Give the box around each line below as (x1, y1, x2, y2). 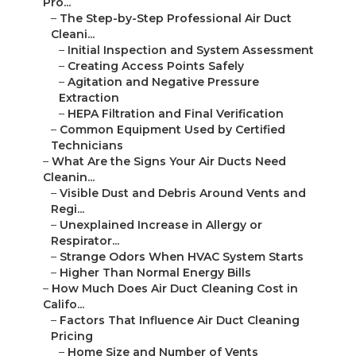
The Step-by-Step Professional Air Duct (60, 11, 292, 26)
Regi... (51, 202, 84, 217)
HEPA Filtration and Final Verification (68, 106, 284, 122)
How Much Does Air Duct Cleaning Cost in (52, 281, 298, 296)
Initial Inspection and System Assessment (68, 43, 314, 58)
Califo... (43, 297, 84, 312)
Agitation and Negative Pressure (68, 75, 259, 90)
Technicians (51, 138, 123, 153)
